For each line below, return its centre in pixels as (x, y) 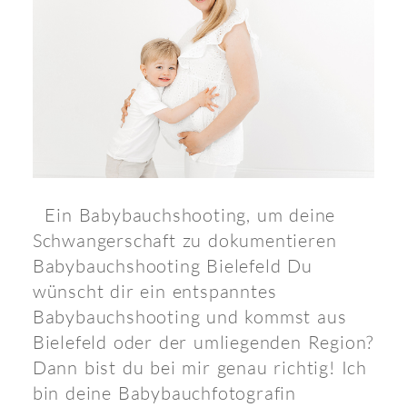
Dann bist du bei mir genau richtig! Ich (200, 367)
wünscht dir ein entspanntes (154, 291)
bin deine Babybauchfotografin (164, 392)
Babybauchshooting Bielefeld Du (172, 265)
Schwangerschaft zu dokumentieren (184, 240)
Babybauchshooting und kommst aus (189, 316)
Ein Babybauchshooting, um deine (184, 214)
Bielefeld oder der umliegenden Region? (203, 342)
